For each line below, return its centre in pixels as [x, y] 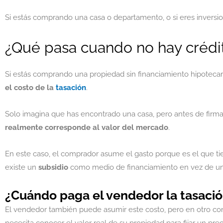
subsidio [53, 167]
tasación [71, 87]
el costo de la [30, 87]
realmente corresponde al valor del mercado [87, 127]
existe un [22, 167]
